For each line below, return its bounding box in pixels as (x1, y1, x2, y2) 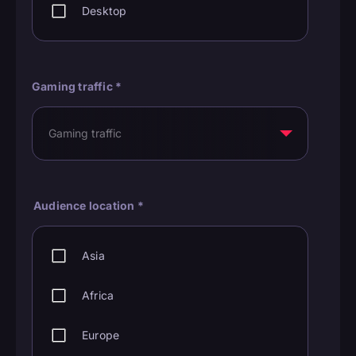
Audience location (33, 199, 137, 213)
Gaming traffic (32, 79, 115, 94)
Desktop (82, 4, 127, 18)
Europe (82, 328, 120, 342)
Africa (82, 288, 114, 303)
